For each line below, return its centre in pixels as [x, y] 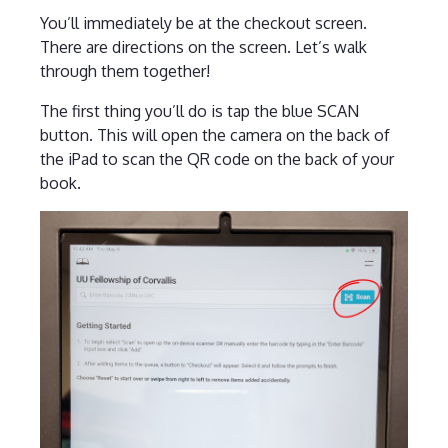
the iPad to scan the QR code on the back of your [216, 158]
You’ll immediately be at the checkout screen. [203, 22]
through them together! [124, 70]
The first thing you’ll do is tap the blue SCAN [199, 110]
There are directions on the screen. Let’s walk [203, 46]
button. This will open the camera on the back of [214, 134]
